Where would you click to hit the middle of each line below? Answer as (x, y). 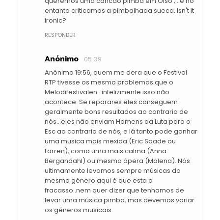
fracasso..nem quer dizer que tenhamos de (114, 190)
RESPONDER (60, 35)
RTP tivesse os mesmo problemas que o (109, 82)
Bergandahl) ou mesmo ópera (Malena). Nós (117, 161)
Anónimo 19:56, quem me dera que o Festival (116, 72)
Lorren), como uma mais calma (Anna (106, 151)
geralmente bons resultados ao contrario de (116, 111)
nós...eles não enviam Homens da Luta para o (118, 121)
